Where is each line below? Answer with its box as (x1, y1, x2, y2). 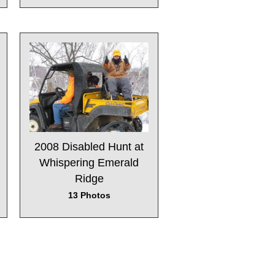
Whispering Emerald (39, 156, 139, 169)
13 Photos (68, 190, 110, 200)
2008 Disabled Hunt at (34, 140, 144, 153)
